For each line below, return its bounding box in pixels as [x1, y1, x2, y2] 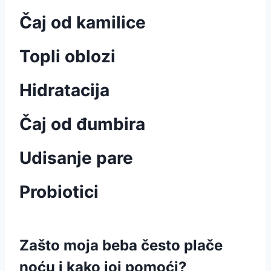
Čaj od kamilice [19, 12, 146, 33]
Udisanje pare [19, 148, 133, 168]
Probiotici [19, 181, 99, 202]
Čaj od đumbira [19, 114, 145, 134]
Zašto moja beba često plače [19, 237, 223, 254]
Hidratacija [19, 80, 109, 100]
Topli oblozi [19, 46, 116, 67]
